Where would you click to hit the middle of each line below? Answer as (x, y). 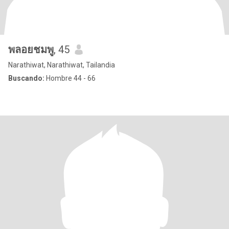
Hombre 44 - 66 (70, 78)
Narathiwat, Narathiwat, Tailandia (62, 65)
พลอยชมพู (31, 50)
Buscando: (26, 78)
